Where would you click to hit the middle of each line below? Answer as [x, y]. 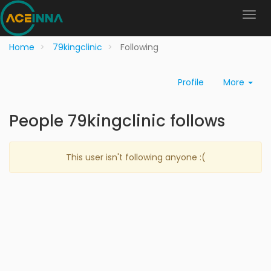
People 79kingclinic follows [117, 121]
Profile [191, 82]
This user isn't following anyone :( [135, 157]
